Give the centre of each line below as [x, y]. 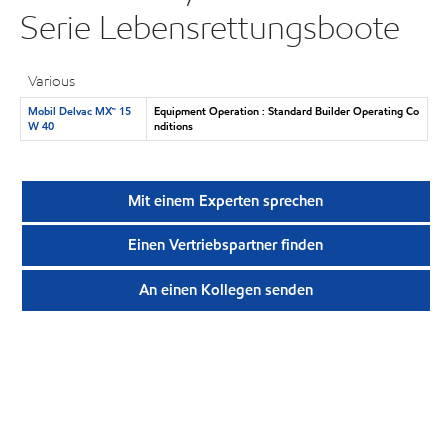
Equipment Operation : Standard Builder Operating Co [286, 110]
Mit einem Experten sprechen [226, 201]
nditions [173, 125]
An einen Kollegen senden [225, 289]
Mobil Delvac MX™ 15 [79, 110]
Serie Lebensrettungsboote [210, 27]
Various [52, 81]
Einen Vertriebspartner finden [226, 245]
